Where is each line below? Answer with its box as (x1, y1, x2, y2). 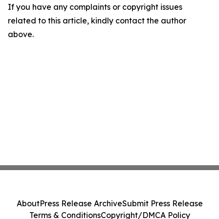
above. (8, 29, 34, 39)
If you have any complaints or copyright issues (8, 2, 182, 12)
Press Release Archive (39, 198, 122, 208)
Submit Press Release (122, 198, 203, 208)
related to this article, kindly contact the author (8, 16, 186, 25)
